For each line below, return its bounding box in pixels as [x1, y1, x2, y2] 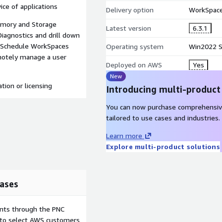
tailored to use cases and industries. [106, 113, 220, 122]
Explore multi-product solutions [106, 142, 220, 151]
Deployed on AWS [106, 60, 162, 69]
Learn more [106, 131, 142, 140]
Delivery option [106, 5, 154, 14]
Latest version [106, 24, 151, 32]
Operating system [106, 42, 164, 51]
